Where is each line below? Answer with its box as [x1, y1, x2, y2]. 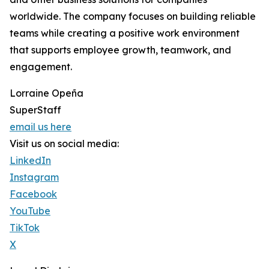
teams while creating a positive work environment [10, 27, 240, 40]
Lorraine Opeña [10, 87, 83, 100]
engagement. [10, 61, 72, 73]
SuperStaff [10, 104, 61, 116]
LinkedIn [10, 154, 51, 167]
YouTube [10, 205, 50, 217]
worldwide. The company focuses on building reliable [10, 10, 256, 23]
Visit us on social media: [10, 138, 119, 150]
